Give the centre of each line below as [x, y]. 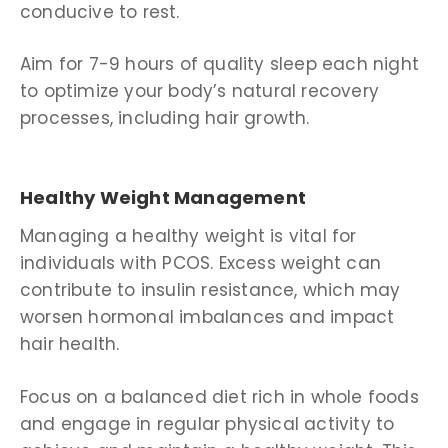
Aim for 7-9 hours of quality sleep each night [220, 64]
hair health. [72, 344]
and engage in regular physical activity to [207, 423]
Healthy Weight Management [163, 197]
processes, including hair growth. [165, 118]
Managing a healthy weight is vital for [188, 236]
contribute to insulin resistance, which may [210, 290]
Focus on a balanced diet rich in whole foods [219, 396]
